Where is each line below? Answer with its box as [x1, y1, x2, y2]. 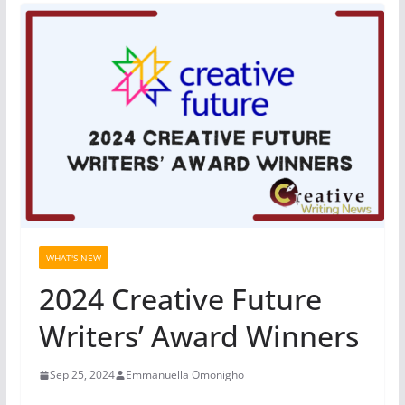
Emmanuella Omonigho [125, 367, 244, 383]
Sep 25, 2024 [49, 367, 115, 383]
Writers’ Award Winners [38, 316, 359, 356]
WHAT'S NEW [45, 251, 101, 265]
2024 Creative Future [38, 279, 322, 319]
